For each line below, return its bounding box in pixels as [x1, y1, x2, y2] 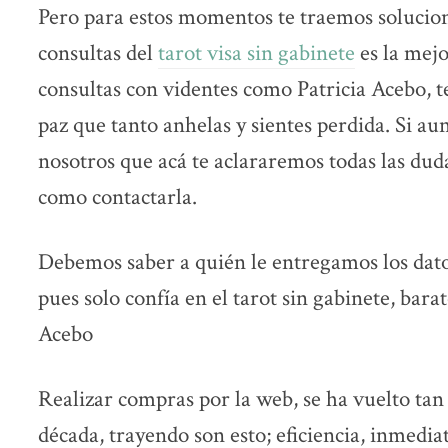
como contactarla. [38, 182, 197, 212]
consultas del [38, 38, 158, 68]
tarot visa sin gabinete [158, 38, 355, 68]
